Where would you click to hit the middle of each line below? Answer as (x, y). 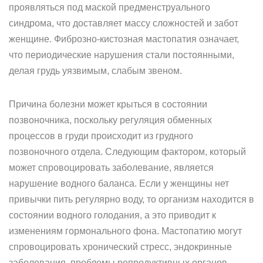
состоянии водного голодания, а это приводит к (112, 215)
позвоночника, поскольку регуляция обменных (110, 120)
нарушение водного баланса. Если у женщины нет (119, 183)
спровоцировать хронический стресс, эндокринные (120, 247)
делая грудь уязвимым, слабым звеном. (95, 71)
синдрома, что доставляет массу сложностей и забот (124, 23)
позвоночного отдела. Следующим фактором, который (127, 152)
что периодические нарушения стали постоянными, (122, 55)
